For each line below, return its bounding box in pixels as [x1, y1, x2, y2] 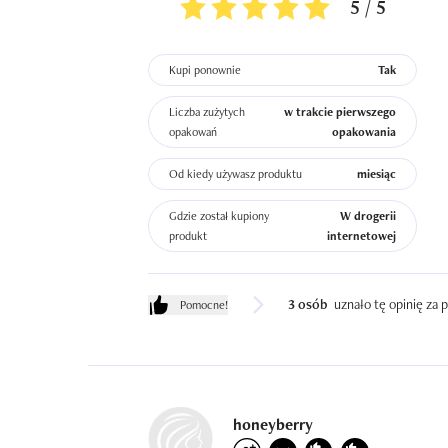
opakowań [169, 124, 217, 140]
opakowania [332, 124, 397, 140]
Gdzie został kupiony [169, 208, 269, 224]
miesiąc [357, 166, 397, 182]
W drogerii [340, 208, 397, 224]
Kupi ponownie [169, 62, 241, 78]
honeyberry [233, 413, 313, 435]
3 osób [288, 295, 328, 313]
